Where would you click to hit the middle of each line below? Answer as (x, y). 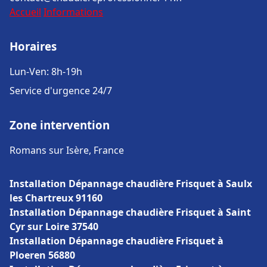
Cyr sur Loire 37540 (54, 226)
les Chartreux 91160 (56, 198)
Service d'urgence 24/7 (61, 91)
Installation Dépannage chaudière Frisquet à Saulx (131, 184)
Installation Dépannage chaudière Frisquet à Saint (130, 212)
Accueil (25, 12)
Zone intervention (60, 125)
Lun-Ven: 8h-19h (46, 72)
